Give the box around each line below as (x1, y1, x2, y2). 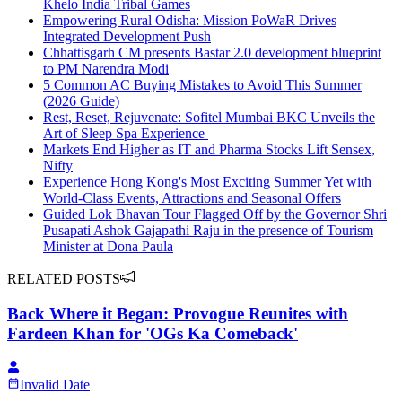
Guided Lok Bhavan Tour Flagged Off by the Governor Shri (43, 206, 387, 223)
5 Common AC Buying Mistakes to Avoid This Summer (43, 77, 362, 93)
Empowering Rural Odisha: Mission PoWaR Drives (43, 13, 336, 29)
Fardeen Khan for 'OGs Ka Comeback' (7, 324, 298, 344)
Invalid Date (20, 376, 90, 392)
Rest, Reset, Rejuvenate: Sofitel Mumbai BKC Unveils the (43, 109, 375, 126)
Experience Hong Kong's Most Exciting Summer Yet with (43, 174, 371, 190)
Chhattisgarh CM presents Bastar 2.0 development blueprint (43, 45, 381, 61)
